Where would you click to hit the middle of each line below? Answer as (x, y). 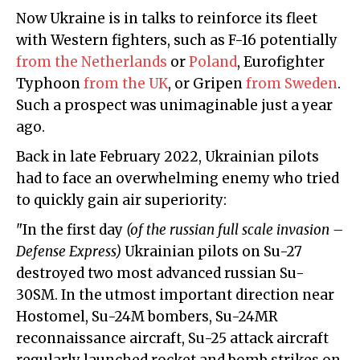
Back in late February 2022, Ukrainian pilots (168, 157)
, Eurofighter (281, 62)
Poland (213, 62)
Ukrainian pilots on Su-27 (212, 252)
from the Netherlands (92, 62)
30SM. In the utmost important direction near (175, 295)
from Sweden (292, 84)
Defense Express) (69, 252)
